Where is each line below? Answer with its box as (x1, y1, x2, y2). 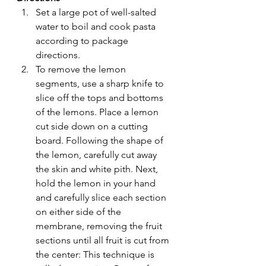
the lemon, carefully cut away (36, 149, 159, 160)
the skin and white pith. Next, (36, 163, 160, 175)
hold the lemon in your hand (36, 178, 158, 189)
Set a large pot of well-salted (36, 7, 159, 18)
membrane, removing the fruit (36, 220, 164, 232)
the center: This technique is (36, 249, 157, 260)
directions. (36, 49, 80, 61)
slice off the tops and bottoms (36, 92, 166, 103)
